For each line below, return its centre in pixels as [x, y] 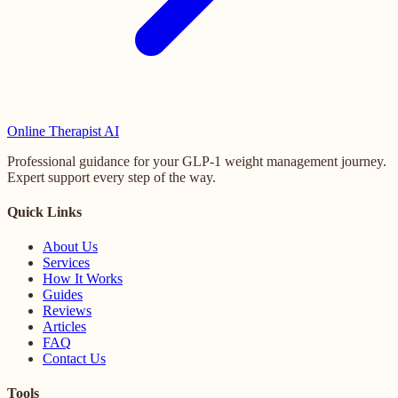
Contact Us [74, 359]
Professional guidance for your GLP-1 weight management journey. [197, 161]
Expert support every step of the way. [111, 177]
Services [66, 263]
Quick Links [44, 211]
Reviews [67, 311]
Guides [63, 295]
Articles [64, 327]
